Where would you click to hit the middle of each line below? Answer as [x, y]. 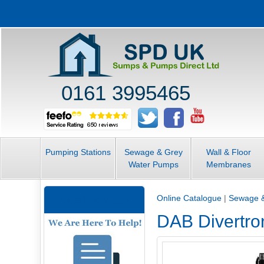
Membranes [229, 164]
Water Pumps [153, 164]
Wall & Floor [229, 152]
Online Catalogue [189, 198]
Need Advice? [95, 199]
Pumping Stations [78, 152]
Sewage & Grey [153, 152]
